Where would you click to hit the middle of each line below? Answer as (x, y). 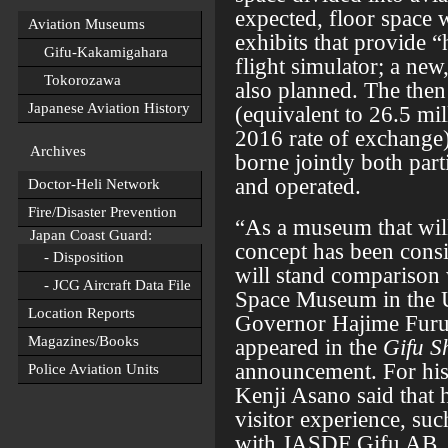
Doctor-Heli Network (94, 184)
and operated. (301, 186)
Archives (58, 151)
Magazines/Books (83, 341)
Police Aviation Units (93, 369)
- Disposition (76, 257)
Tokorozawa (74, 80)
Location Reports (81, 313)
